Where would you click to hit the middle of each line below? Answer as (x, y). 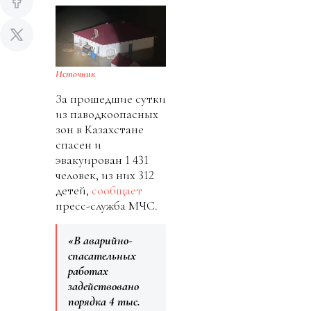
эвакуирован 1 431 (102, 160)
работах (88, 271)
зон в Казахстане (100, 129)
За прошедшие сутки (111, 99)
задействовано (103, 286)
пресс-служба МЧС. (108, 206)
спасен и (78, 145)
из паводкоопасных (107, 114)
